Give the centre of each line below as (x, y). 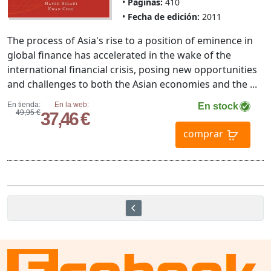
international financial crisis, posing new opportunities (132, 70)
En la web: (72, 105)
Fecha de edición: (163, 17)
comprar (203, 134)
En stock (218, 106)
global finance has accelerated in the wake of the (119, 55)
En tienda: (24, 105)
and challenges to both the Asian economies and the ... (132, 84)
